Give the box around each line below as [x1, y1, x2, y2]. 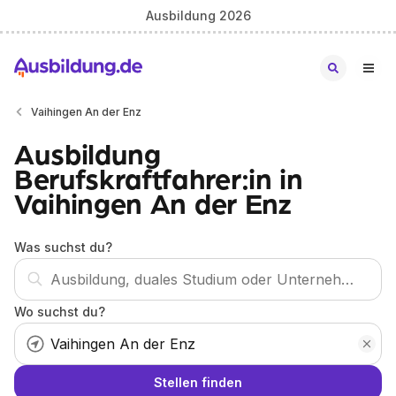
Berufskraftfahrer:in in [14, 159, 303, 196]
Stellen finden [154, 375, 242, 390]
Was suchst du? [14, 240, 112, 255]
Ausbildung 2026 [145, 7, 251, 23]
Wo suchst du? [14, 304, 105, 319]
